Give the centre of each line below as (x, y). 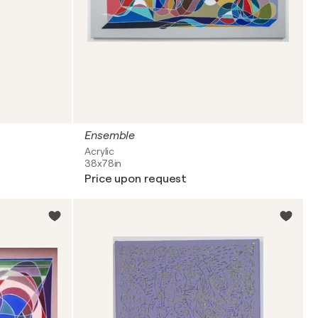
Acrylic (100, 151)
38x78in (103, 163)
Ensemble (110, 136)
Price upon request (136, 179)
